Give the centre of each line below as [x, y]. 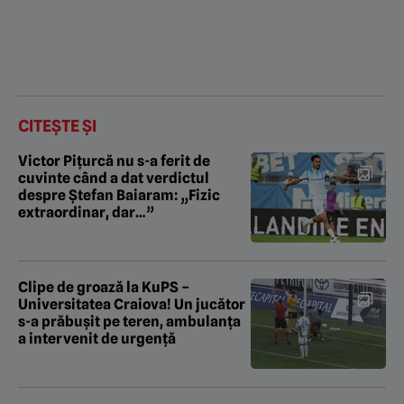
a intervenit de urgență [97, 338]
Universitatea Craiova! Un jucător [132, 304]
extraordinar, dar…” [86, 212]
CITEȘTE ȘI [57, 125]
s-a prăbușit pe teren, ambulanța [129, 321]
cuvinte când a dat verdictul [114, 178]
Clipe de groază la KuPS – [104, 287]
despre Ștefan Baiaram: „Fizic [119, 195]
